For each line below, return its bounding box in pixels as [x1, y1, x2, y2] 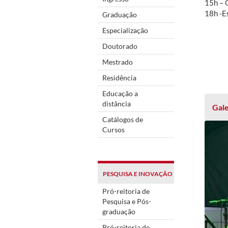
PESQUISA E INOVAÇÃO [103, 169, 173, 178]
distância [102, 99, 131, 108]
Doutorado [102, 41, 137, 50]
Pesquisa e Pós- [102, 196, 151, 206]
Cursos [102, 125, 125, 134]
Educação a [102, 89, 138, 98]
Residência [102, 73, 136, 82]
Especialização [102, 25, 148, 35]
